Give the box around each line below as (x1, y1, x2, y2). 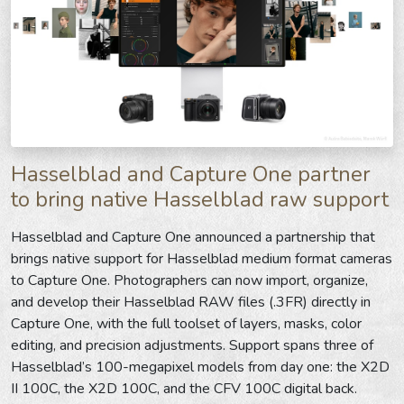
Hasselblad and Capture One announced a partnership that (11, 226, 375, 247)
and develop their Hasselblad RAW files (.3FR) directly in (11, 291, 371, 312)
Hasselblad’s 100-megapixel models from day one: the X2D (11, 356, 390, 377)
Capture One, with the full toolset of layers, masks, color (11, 313, 362, 334)
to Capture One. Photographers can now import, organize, (11, 270, 368, 290)
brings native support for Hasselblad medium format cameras (11, 248, 392, 269)
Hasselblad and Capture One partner (11, 159, 371, 188)
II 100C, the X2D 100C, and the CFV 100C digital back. (11, 378, 357, 399)
